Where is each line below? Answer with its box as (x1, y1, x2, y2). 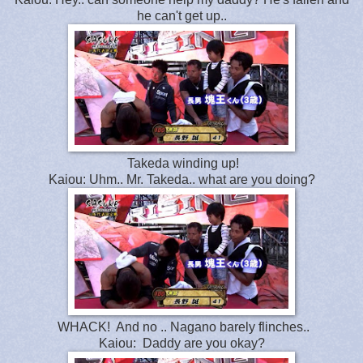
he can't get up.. (136, 8, 227, 23)
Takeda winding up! (124, 156, 239, 170)
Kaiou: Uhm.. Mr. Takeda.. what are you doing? (48, 172, 315, 186)
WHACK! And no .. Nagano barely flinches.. (53, 319, 310, 334)
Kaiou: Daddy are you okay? (98, 335, 265, 350)
